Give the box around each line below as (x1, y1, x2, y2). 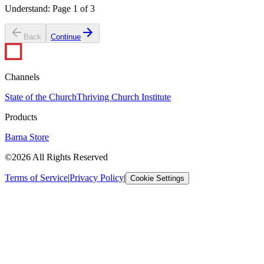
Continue (51, 32, 81, 41)
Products (5, 111, 37, 122)
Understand (5, 3, 48, 14)
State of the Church (5, 91, 77, 102)
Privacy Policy (70, 172, 124, 183)
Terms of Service (5, 172, 68, 183)
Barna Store (5, 131, 49, 142)
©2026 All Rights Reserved (5, 151, 108, 162)
